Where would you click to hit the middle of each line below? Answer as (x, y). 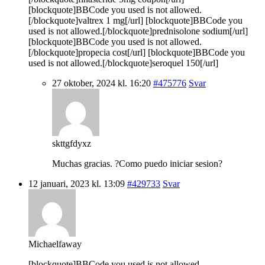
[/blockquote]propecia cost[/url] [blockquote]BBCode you (137, 52)
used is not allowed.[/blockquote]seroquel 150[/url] (123, 63)
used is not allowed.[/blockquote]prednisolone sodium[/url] (138, 31)
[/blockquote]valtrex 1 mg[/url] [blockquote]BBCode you (135, 20)
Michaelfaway (55, 244)
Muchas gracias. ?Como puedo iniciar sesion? (137, 163)
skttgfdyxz (72, 143)
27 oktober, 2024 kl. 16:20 (101, 83)
